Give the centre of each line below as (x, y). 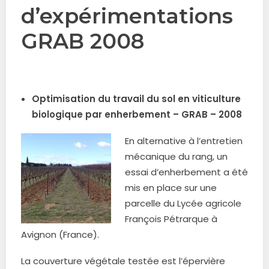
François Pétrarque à (171, 219)
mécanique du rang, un (176, 156)
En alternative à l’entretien (184, 141)
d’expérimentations (127, 16)
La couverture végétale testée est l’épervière (123, 261)
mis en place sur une (171, 188)
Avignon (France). (60, 234)
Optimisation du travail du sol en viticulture (136, 99)
